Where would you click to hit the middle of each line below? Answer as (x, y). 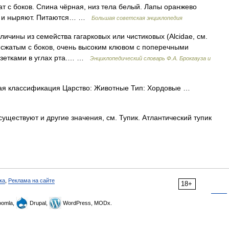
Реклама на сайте (31, 180)
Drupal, (39, 203)
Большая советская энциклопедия (137, 18)
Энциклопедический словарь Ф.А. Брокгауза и (150, 58)
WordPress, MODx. (87, 203)
